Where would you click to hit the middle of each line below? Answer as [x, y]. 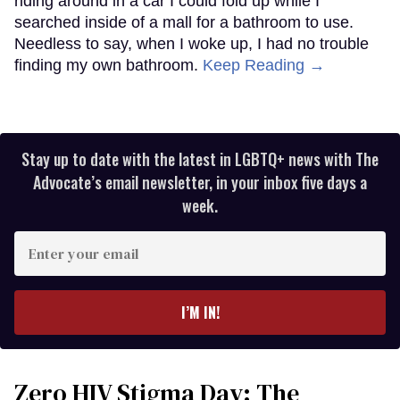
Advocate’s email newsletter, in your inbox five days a [200, 182]
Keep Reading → [264, 65]
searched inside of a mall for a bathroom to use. [184, 22]
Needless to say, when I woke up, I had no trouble [192, 43]
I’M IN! [200, 312]
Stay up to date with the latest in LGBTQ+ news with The [200, 158]
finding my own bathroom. [108, 65]
